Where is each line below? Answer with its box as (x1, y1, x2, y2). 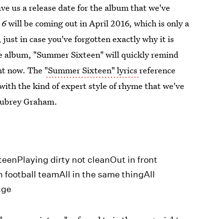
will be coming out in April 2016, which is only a (8, 18, 190, 29)
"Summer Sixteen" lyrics (44, 65, 140, 76)
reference (139, 65, 176, 76)
